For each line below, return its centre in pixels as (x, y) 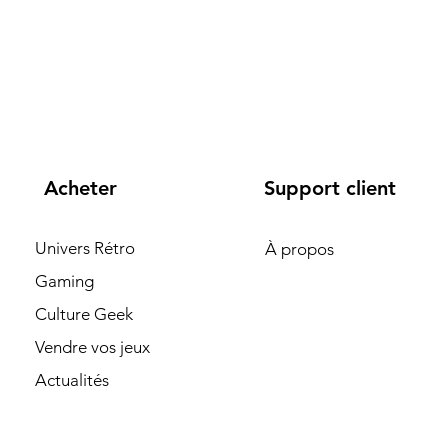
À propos (299, 249)
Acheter (80, 188)
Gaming (64, 281)
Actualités (72, 380)
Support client (330, 188)
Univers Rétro (85, 248)
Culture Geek (84, 314)
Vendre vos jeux (92, 347)
